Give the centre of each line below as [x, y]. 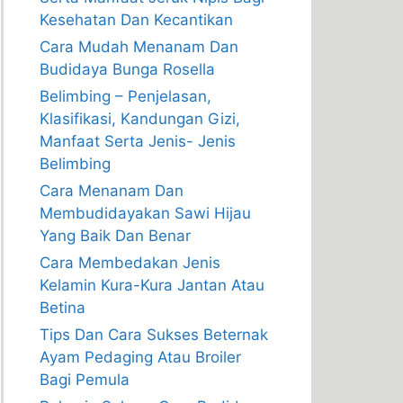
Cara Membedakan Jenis [130, 263]
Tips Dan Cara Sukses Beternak [154, 335]
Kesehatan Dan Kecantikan [136, 20]
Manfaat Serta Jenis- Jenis [138, 141]
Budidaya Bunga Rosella [127, 69]
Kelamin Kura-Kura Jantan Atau [152, 285]
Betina [63, 308]
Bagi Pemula [85, 380]
